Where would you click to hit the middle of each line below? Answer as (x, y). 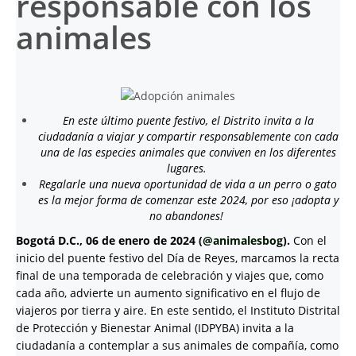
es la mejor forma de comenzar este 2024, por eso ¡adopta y (188, 200)
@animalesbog (243, 241)
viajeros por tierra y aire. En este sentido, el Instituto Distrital (178, 311)
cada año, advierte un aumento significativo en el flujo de (168, 293)
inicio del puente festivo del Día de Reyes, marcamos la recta (178, 258)
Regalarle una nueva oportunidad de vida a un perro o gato (188, 184)
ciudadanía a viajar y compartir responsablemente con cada (188, 137)
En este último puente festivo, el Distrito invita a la (188, 121)
